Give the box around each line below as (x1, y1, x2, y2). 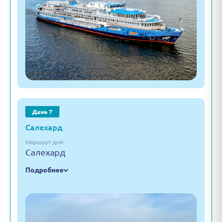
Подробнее (25, 166, 63, 174)
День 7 (32, 109, 53, 115)
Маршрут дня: (25, 139, 64, 145)
